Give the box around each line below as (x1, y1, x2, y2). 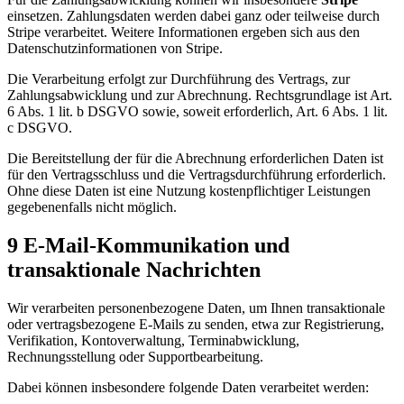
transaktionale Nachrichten (7, 258, 261, 282)
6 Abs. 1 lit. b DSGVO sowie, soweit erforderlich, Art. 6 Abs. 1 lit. (7, 104, 388, 120)
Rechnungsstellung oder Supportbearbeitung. (7, 349, 263, 364)
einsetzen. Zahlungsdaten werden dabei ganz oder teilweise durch (7, 8, 380, 24)
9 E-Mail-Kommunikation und (7, 234, 289, 258)
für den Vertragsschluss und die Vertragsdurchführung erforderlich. (7, 167, 386, 183)
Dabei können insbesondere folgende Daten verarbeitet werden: (7, 380, 369, 395)
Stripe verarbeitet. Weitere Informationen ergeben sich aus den (7, 24, 360, 41)
